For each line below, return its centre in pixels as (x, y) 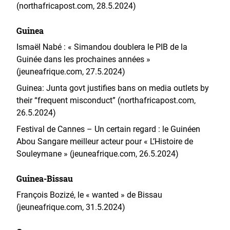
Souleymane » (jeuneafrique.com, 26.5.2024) (98, 154)
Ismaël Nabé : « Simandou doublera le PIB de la (102, 47)
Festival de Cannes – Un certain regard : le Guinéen (108, 129)
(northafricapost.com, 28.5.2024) (76, 6)
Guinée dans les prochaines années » (83, 59)
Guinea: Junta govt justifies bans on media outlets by (113, 88)
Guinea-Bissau (45, 178)
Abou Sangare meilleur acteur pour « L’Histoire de (105, 141)
